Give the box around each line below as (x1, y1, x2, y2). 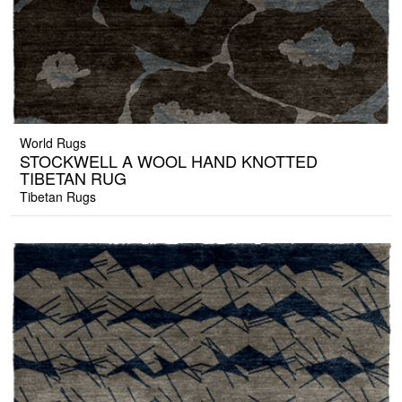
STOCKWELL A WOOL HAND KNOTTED (20, 149, 318, 173)
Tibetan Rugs (20, 188, 96, 206)
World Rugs (20, 134, 86, 153)
